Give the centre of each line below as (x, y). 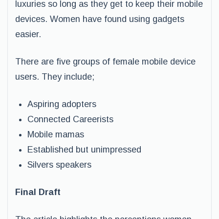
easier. (28, 34)
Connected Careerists (70, 119)
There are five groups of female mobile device (105, 62)
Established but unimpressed (84, 150)
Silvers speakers (59, 165)
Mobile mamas (56, 134)
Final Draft (38, 192)
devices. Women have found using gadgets (100, 19)
